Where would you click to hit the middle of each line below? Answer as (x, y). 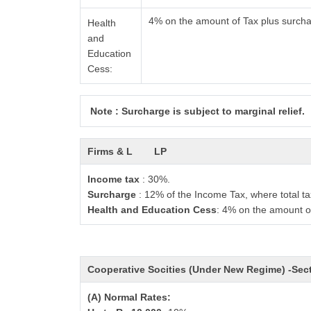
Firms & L (110, 151)
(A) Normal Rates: (131, 297)
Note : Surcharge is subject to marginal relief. (196, 111)
